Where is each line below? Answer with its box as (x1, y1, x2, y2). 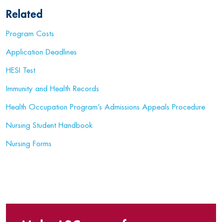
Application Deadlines (6, 48, 77, 56)
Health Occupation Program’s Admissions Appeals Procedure (6, 103, 205, 111)
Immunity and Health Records (6, 85, 99, 93)
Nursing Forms (6, 140, 52, 148)
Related (6, 9, 43, 20)
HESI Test (6, 66, 35, 74)
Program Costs (6, 30, 54, 38)
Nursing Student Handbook (6, 121, 93, 129)
